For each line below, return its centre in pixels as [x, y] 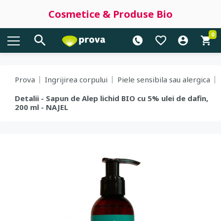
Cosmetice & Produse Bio [110, 14]
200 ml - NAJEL [41, 107]
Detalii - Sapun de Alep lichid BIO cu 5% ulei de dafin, [111, 98]
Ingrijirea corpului [76, 79]
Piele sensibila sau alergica [164, 79]
